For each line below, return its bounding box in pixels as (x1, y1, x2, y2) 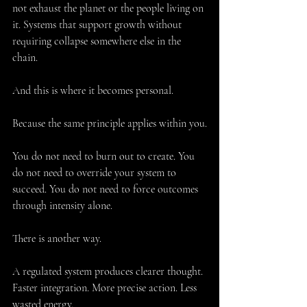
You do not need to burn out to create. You (12, 149, 197, 164)
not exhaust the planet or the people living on (12, 1, 206, 16)
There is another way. (12, 232, 101, 246)
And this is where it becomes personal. (12, 84, 173, 98)
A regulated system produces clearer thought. (12, 265, 206, 279)
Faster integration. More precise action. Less (12, 281, 199, 295)
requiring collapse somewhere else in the (12, 34, 184, 49)
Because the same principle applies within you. (12, 116, 207, 131)
